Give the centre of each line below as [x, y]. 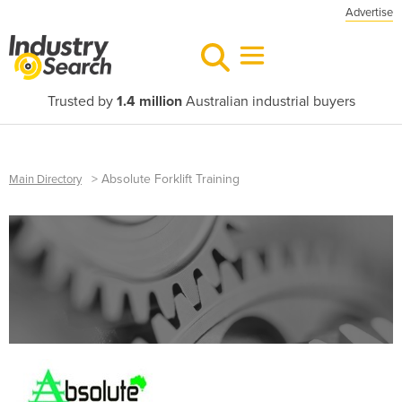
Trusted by [82, 101]
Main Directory [45, 179]
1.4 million [149, 101]
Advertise [369, 13]
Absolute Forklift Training [170, 179]
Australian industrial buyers [268, 101]
